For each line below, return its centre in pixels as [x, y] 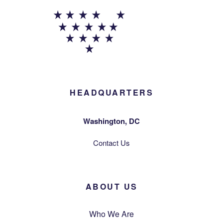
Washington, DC [111, 121]
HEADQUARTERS [111, 93]
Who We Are [111, 214]
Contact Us [111, 143]
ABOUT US [111, 187]
